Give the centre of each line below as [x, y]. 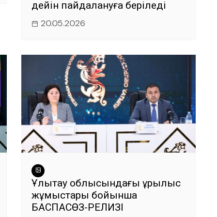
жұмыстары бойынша [84, 195]
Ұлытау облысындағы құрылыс [106, 183]
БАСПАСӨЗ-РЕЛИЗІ [77, 207]
